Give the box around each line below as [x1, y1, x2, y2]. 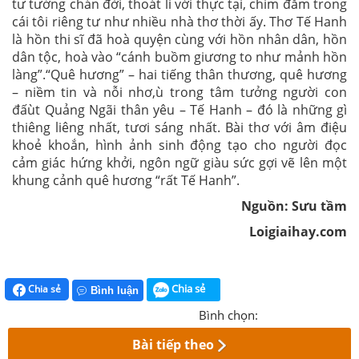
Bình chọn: [199, 306, 258, 323]
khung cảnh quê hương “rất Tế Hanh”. [12, 171, 240, 189]
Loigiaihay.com [249, 223, 347, 240]
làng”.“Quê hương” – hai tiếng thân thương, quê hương [12, 66, 347, 83]
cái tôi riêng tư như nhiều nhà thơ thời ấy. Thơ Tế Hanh [12, 13, 347, 30]
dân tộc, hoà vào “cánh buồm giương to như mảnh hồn [12, 48, 347, 66]
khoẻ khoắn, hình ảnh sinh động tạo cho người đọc [12, 136, 347, 154]
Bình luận [91, 284, 139, 296]
